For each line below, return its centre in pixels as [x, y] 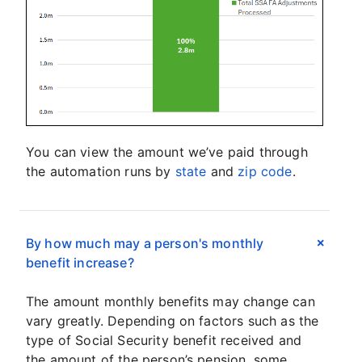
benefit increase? [80, 263]
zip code [265, 172]
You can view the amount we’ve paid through [167, 152]
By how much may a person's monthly [145, 244]
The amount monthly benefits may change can [170, 302]
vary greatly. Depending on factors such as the [173, 321]
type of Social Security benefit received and [164, 341]
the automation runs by [101, 172]
